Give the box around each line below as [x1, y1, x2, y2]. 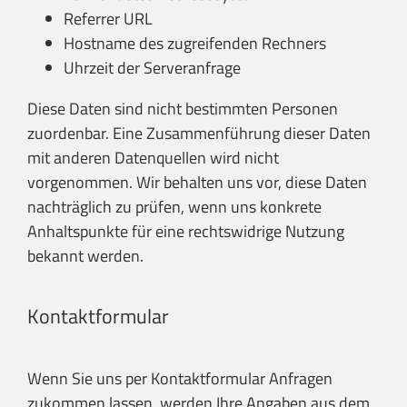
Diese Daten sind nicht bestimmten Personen [27, 96, 338, 122]
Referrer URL [64, 6, 153, 32]
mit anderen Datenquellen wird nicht [27, 145, 279, 171]
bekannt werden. [27, 243, 144, 269]
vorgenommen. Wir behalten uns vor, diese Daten [27, 170, 367, 195]
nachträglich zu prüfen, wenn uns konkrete [27, 194, 322, 220]
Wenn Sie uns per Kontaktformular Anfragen [27, 365, 333, 391]
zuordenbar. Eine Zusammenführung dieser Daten [27, 121, 371, 146]
